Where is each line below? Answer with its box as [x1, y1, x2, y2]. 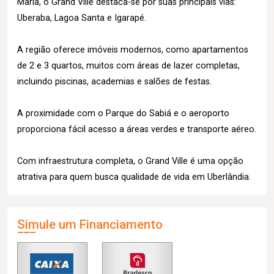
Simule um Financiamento [17, 217, 163, 232]
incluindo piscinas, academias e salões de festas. [17, 76, 212, 87]
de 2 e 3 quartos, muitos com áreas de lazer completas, [17, 61, 240, 71]
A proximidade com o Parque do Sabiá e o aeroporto [17, 108, 229, 119]
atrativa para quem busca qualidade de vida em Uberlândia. [17, 172, 251, 182]
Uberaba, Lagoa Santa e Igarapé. [17, 13, 146, 23]
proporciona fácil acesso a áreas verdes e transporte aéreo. [17, 124, 256, 135]
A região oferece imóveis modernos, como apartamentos [17, 45, 248, 55]
